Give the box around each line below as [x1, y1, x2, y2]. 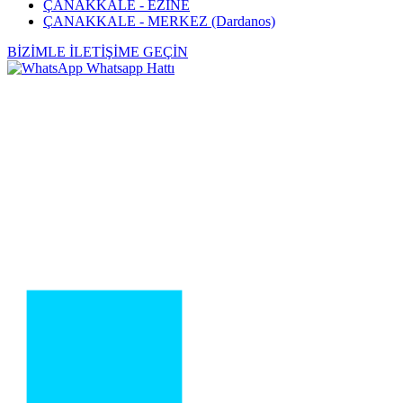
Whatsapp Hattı [86, 60, 175, 76]
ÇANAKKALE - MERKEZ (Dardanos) [43, 13, 275, 30]
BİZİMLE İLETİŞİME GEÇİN [7, 44, 188, 60]
